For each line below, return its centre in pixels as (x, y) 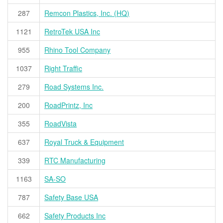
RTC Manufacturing (75, 161)
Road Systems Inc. (74, 87)
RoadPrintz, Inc (69, 105)
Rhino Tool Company (78, 50)
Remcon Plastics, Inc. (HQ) (87, 13)
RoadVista (61, 124)
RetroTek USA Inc (72, 32)
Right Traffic (63, 68)
